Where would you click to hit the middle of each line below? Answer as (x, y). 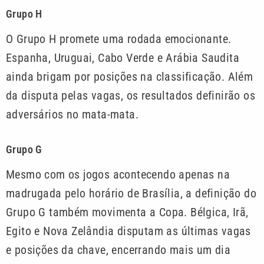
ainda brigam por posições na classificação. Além (130, 77)
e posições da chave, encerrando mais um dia (118, 250)
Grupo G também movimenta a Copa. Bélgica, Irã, (127, 212)
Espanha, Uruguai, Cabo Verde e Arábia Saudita (123, 58)
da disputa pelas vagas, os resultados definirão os (131, 96)
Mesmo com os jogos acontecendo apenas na (118, 174)
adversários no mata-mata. (72, 115)
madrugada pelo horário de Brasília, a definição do (131, 193)
